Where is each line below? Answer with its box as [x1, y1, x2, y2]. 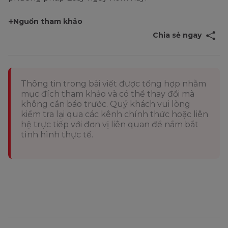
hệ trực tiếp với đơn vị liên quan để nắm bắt [21, 120, 198, 130]
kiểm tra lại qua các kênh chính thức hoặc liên [21, 109, 208, 120]
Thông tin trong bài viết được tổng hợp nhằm [21, 79, 206, 89]
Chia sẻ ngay [152, 31, 202, 40]
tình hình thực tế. [21, 130, 93, 140]
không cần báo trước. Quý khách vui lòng [21, 99, 190, 109]
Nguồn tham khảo [13, 17, 82, 26]
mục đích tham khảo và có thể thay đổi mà [21, 89, 194, 99]
